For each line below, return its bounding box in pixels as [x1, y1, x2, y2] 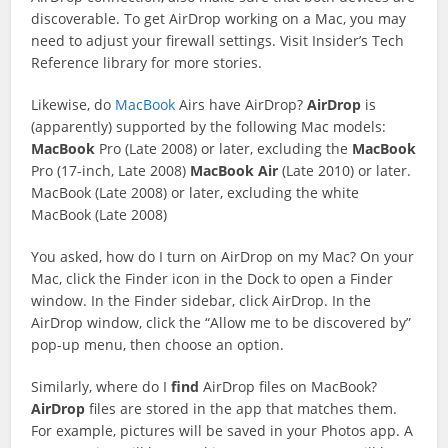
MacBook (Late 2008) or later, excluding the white [31, 183, 360, 202]
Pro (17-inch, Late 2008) [31, 161, 191, 180]
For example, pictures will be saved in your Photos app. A [31, 421, 414, 440]
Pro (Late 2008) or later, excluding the [95, 139, 353, 158]
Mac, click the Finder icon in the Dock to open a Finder [31, 269, 394, 288]
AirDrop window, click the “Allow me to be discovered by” [31, 313, 412, 332]
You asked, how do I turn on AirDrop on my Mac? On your [31, 247, 415, 266]
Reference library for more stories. [31, 53, 263, 72]
